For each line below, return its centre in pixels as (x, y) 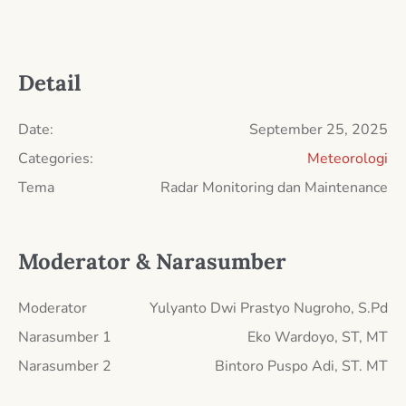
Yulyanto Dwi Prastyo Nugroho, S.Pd (269, 308)
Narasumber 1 (65, 337)
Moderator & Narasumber (152, 261)
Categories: (56, 158)
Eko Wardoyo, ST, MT (318, 337)
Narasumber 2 (65, 366)
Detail (49, 82)
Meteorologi (348, 158)
